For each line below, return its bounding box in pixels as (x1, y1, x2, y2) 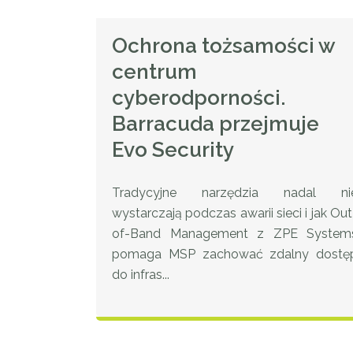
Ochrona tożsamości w (112, 34, 335, 58)
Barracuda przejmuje (112, 112, 319, 136)
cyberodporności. (112, 86, 286, 110)
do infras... (112, 267, 169, 283)
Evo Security (112, 138, 234, 162)
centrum (112, 60, 197, 84)
